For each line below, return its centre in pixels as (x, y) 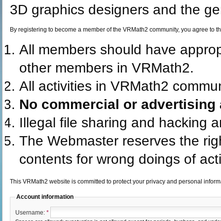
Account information (45, 197)
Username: (31, 213)
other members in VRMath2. (107, 68)
